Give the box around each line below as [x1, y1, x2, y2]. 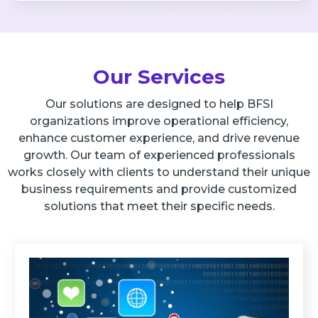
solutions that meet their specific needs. [43, 199, 275, 214]
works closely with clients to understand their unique [8, 165, 310, 180]
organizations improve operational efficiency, [30, 114, 288, 128]
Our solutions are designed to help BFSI [45, 97, 273, 111]
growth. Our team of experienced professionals [23, 148, 295, 163]
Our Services [93, 65, 225, 89]
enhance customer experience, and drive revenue [18, 131, 300, 146]
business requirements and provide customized [21, 182, 297, 197]
